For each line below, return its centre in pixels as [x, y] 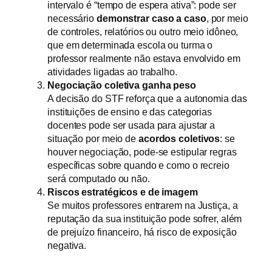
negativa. [67, 246]
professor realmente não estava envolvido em [144, 59]
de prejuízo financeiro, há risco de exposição [142, 232]
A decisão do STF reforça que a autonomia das [147, 99]
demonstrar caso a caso [151, 19]
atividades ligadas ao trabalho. [112, 72]
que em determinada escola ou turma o [130, 45]
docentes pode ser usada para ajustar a [131, 125]
